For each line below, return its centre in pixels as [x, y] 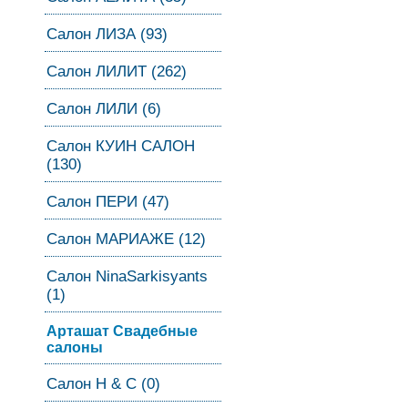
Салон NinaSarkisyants [127, 276]
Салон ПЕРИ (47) [108, 202]
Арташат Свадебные [122, 331]
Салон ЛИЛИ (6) [104, 109]
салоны [75, 347]
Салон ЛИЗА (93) [107, 34]
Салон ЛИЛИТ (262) [117, 71]
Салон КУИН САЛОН [121, 146]
